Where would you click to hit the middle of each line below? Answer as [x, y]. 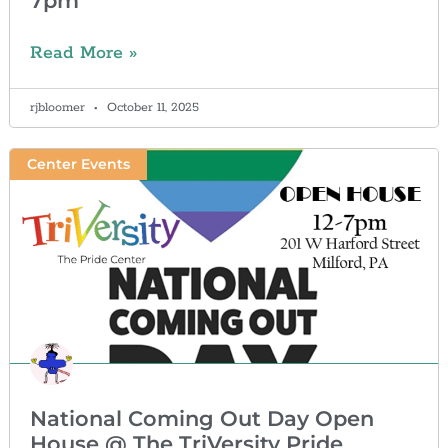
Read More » [83, 53]
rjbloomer [59, 108]
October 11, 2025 [150, 108]
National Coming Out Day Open [201, 418]
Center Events [78, 164]
